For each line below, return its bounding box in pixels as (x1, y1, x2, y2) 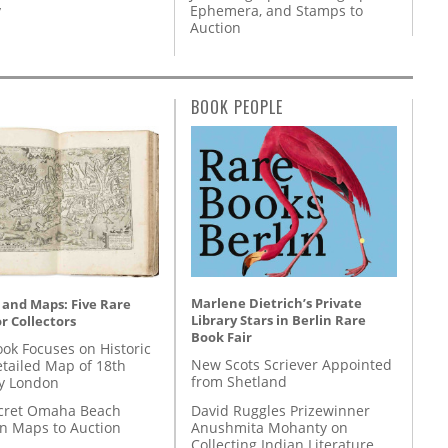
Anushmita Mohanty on (191, 417, 348, 437)
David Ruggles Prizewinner (191, 400, 370, 420)
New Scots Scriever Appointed (191, 355, 392, 375)
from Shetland (191, 372, 287, 392)
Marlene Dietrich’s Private (191, 294, 362, 313)
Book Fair (191, 328, 252, 347)
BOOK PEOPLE (191, 95, 283, 120)
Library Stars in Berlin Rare (191, 311, 366, 330)
